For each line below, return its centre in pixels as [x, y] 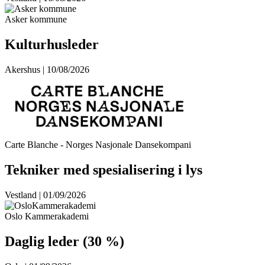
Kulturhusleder [52, 44]
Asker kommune [36, 20]
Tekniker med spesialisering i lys [104, 169]
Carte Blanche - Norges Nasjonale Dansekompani [98, 144]
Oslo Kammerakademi [47, 216]
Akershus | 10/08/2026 [47, 69]
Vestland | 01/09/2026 [45, 195]
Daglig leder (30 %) [64, 241]
